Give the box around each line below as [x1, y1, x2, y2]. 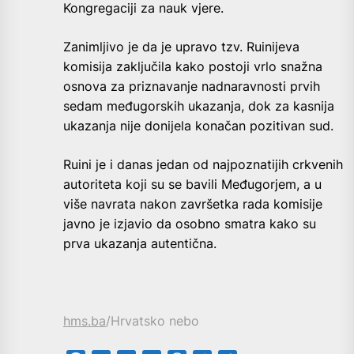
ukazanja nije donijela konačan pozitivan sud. [63, 117, 333, 134]
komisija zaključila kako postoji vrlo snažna [63, 58, 322, 74]
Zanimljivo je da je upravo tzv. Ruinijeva [63, 38, 299, 55]
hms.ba [63, 312, 106, 329]
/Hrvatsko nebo [106, 312, 199, 329]
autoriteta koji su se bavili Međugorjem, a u [63, 175, 322, 192]
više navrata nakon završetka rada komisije [63, 195, 322, 212]
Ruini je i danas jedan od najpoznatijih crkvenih [63, 156, 343, 172]
